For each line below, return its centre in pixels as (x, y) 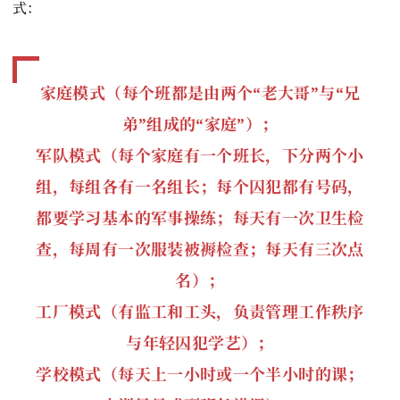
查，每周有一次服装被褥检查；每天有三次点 (200, 250)
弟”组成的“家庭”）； (200, 125)
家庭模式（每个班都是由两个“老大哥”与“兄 (200, 93)
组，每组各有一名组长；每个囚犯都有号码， (200, 187)
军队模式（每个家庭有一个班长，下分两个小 (200, 156)
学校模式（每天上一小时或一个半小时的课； (200, 375)
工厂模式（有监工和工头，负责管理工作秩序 (200, 312)
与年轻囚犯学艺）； (200, 343)
